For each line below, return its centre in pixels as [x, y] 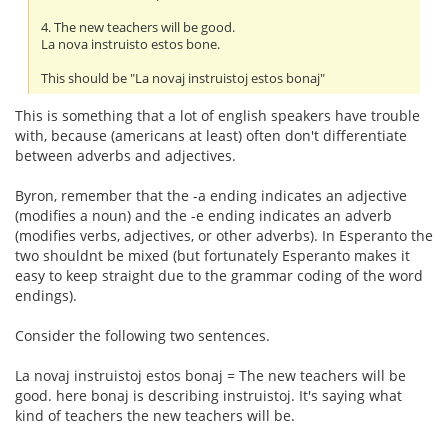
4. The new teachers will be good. [138, 28]
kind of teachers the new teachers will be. [155, 416]
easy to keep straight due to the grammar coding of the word [219, 276]
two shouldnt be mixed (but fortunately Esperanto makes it [212, 256]
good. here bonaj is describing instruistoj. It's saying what [208, 396]
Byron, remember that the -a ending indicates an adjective [211, 196]
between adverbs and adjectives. [125, 156]
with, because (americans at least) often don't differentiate [211, 136]
